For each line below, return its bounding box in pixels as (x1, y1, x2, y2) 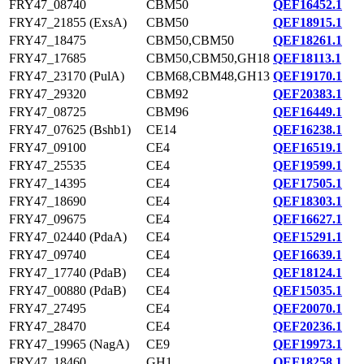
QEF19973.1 (273, 337, 342, 351)
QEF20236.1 (273, 319, 342, 333)
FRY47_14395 (9, 176, 86, 190)
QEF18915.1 (273, 15, 342, 29)
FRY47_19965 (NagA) (9, 337, 129, 351)
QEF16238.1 (273, 123, 342, 136)
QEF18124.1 (273, 266, 342, 279)
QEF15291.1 (273, 230, 342, 244)
